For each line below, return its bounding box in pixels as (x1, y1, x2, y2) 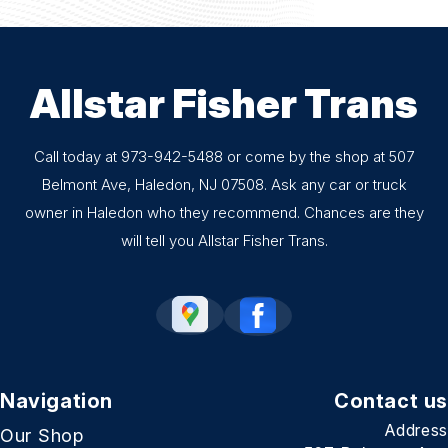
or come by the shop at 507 (223, 147, 414, 166)
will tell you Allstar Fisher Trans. (120, 231, 328, 250)
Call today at (34, 147, 121, 166)
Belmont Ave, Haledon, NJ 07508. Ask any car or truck (41, 175, 407, 194)
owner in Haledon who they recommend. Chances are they (24, 203, 424, 222)
